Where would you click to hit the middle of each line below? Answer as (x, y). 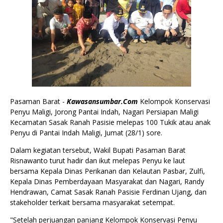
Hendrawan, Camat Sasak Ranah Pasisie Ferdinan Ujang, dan (108, 192)
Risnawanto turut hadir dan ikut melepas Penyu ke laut (98, 161)
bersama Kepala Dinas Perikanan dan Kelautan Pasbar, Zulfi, (108, 171)
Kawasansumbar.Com (102, 101)
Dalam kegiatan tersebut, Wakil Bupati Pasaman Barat (98, 150)
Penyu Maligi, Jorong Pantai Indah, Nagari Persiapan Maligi (104, 112)
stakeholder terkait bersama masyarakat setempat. (92, 202)
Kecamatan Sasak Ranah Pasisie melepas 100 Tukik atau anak (110, 122)
